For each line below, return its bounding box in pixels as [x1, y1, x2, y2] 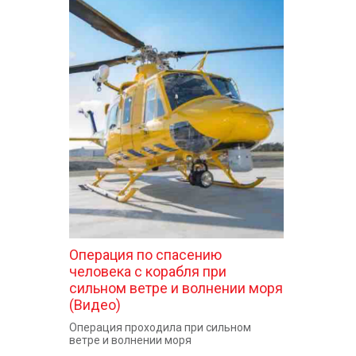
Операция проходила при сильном [69, 321, 251, 334]
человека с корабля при [69, 263, 226, 280]
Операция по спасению [69, 246, 222, 263]
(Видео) [69, 296, 121, 313]
